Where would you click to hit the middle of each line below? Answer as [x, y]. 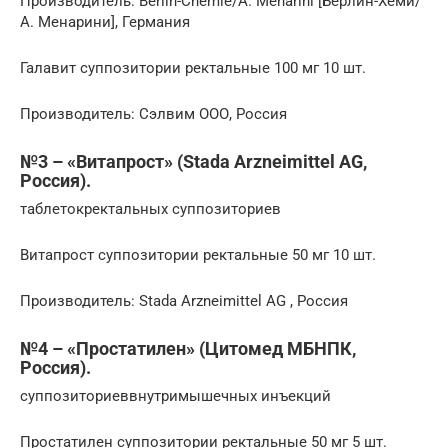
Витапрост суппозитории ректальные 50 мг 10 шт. [198, 255]
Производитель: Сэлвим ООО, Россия [153, 114]
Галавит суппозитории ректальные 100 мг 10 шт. [193, 68]
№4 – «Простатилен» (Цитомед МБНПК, [188, 348]
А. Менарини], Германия [105, 22]
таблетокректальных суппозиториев [150, 209]
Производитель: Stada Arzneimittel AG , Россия [184, 301]
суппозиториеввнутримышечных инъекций [175, 396]
